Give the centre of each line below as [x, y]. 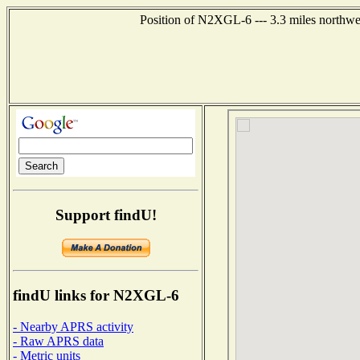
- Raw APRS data [58, 341]
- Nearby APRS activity [73, 326]
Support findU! [106, 215]
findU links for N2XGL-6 [96, 296]
